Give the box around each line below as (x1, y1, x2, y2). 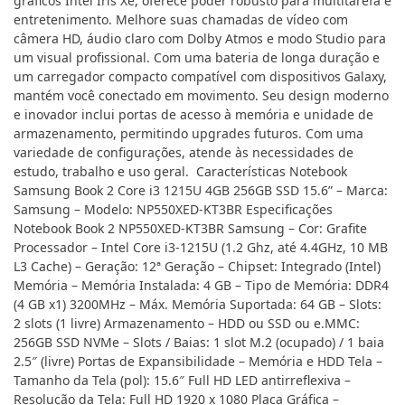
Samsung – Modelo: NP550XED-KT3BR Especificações (14, 201, 333, 219)
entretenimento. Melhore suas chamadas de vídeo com (14, 11, 348, 29)
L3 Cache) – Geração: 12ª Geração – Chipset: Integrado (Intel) (14, 258, 381, 276)
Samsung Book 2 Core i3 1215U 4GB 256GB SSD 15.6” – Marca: (14, 182, 388, 200)
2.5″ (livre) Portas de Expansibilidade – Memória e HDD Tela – (14, 353, 382, 371)
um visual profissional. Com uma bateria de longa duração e (14, 49, 380, 67)
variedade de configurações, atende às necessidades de (14, 144, 353, 162)
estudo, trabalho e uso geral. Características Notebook (14, 163, 347, 181)
